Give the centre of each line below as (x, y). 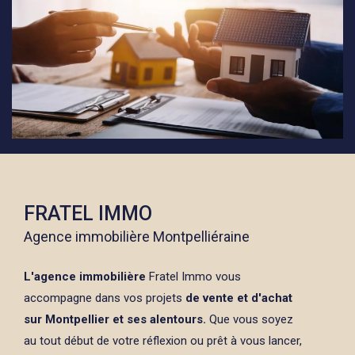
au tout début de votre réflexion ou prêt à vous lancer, (163, 341)
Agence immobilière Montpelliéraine (137, 237)
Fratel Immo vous (193, 277)
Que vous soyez (251, 320)
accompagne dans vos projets (103, 298)
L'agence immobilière (85, 277)
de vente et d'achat (237, 298)
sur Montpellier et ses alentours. (116, 320)
